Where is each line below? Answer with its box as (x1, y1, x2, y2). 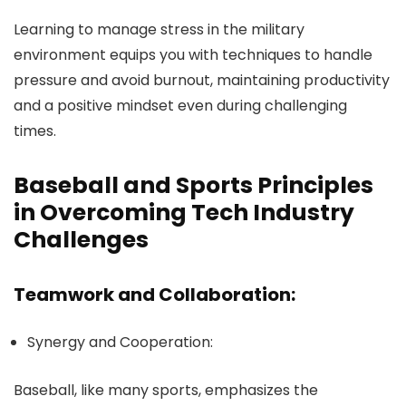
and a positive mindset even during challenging (14, 95, 347, 116)
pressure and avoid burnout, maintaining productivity (14, 70, 390, 91)
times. (14, 121, 56, 141)
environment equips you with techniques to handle (14, 44, 372, 65)
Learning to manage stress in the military (14, 19, 304, 40)
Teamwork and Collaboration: (14, 282, 295, 307)
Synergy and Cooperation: (27, 332, 213, 353)
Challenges (14, 224, 149, 256)
